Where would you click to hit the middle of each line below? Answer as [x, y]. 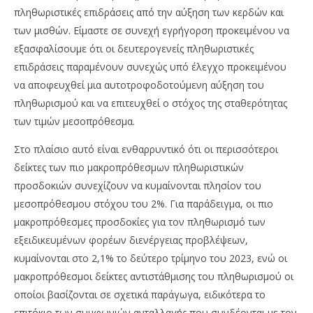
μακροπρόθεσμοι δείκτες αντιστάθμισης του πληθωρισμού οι [154, 277]
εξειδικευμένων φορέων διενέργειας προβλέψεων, [131, 240]
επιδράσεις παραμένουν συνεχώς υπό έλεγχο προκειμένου [150, 67]
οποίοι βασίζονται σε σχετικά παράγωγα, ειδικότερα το [140, 295]
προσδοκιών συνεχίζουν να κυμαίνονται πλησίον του [138, 186]
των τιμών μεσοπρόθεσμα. [74, 122]
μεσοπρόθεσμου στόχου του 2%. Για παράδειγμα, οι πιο [144, 204]
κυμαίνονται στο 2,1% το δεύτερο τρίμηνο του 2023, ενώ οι [151, 259]
